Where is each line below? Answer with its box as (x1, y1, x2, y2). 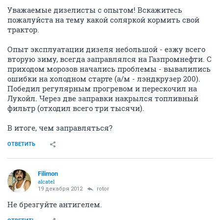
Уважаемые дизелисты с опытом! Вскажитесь (7, 5, 182, 15)
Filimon (38, 170, 58, 177)
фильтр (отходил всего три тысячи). (7, 103, 144, 113)
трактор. (7, 25, 39, 34)
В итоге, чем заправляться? (7, 123, 112, 133)
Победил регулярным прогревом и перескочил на (7, 83, 197, 93)
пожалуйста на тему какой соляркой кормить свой (7, 15, 199, 25)
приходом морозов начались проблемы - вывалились (7, 64, 211, 74)
